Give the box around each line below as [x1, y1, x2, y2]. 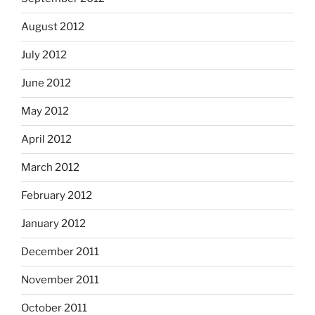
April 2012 [21, 133, 72, 146]
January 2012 [21, 217, 86, 231]
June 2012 [21, 77, 71, 90]
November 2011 [21, 274, 99, 287]
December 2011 [21, 245, 99, 259]
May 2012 [21, 105, 69, 118]
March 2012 [21, 161, 79, 174]
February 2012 [21, 189, 92, 202]
